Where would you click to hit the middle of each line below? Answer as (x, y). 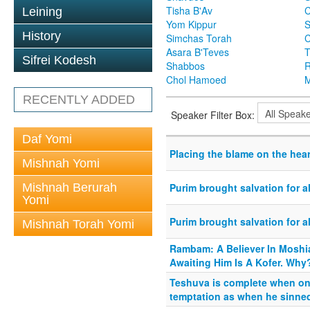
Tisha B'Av (189, 11)
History (42, 36)
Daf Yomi (47, 139)
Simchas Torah (199, 38)
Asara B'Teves (198, 52)
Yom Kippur (191, 25)
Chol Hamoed (196, 80)
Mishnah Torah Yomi (78, 224)
